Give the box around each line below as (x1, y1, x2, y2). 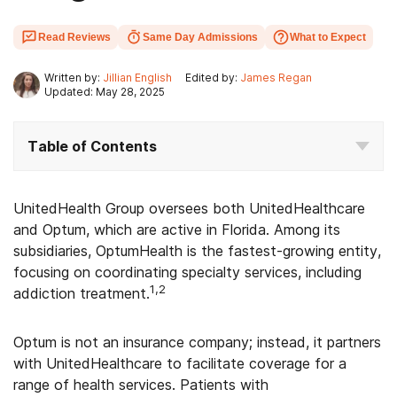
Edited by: (185, 71, 237, 84)
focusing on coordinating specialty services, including (13, 263, 362, 281)
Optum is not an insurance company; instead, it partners (13, 333, 381, 351)
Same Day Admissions (143, 31, 258, 43)
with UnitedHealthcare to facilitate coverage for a (13, 354, 346, 372)
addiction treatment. (13, 284, 150, 302)
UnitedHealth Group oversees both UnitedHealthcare (13, 199, 365, 217)
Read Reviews (38, 31, 111, 43)
